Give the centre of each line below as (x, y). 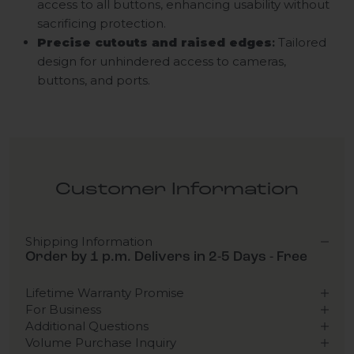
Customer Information (177, 190)
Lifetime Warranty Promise (105, 293)
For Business (63, 310)
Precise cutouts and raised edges (154, 43)
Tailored (301, 43)
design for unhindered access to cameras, (162, 62)
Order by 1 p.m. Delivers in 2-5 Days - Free (166, 258)
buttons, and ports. (94, 81)
